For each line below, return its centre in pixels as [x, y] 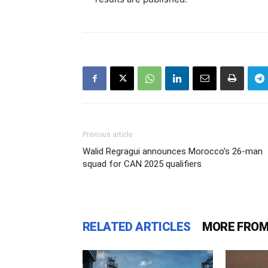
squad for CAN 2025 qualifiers [142, 164]
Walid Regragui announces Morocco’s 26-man [173, 151]
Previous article [107, 135]
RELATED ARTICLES [137, 227]
